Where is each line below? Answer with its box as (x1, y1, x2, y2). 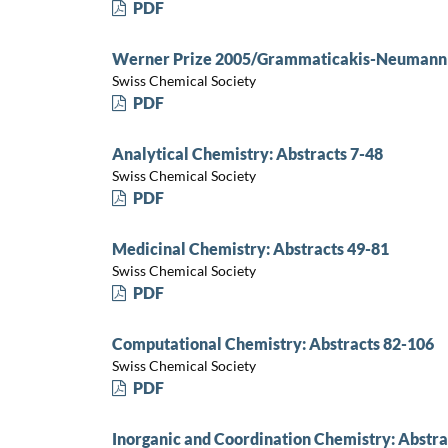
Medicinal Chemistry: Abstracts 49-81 (111, 238, 389, 258)
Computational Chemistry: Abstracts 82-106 (111, 333, 434, 353)
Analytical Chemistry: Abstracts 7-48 (111, 143, 383, 163)
